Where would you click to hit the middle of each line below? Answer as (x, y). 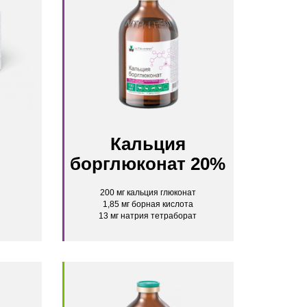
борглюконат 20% (148, 164)
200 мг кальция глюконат (148, 193)
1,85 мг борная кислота (148, 204)
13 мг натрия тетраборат (148, 216)
